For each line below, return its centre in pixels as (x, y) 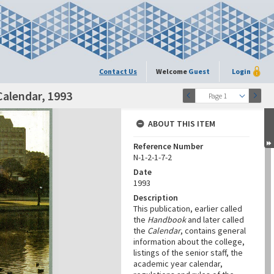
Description (156, 198)
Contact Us (118, 71)
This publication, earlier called (188, 209)
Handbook (168, 220)
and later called (216, 220)
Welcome (172, 71)
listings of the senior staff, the (188, 253)
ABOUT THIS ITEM (182, 124)
